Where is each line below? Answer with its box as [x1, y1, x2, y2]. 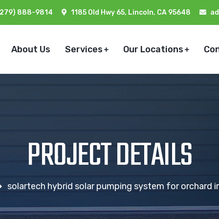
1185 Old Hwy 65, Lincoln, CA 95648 [71, 8, 191, 17]
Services [65, 44, 103, 55]
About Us [11, 44, 51, 55]
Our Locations [123, 44, 184, 55]
